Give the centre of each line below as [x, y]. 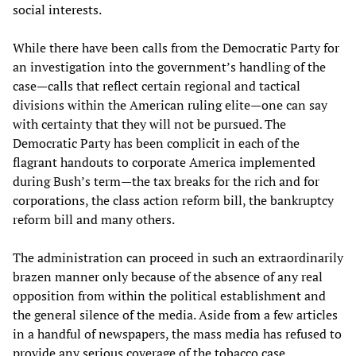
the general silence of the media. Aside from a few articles [175, 315]
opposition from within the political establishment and [169, 296]
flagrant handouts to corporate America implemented [164, 163]
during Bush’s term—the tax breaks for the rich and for [166, 182]
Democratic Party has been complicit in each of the [156, 143]
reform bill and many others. [94, 220]
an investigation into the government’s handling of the [169, 67]
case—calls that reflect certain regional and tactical [157, 86]
